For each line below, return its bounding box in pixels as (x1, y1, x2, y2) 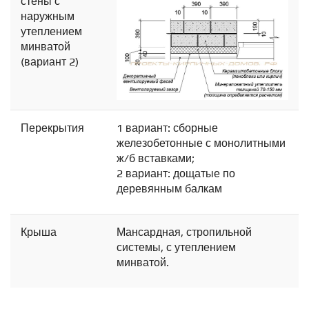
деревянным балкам (117, 182, 222, 196)
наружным (21, 10, 74, 23)
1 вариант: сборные (117, 121, 218, 135)
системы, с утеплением (117, 241, 236, 255)
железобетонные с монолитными (117, 137, 286, 150)
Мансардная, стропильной (117, 226, 252, 239)
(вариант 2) (21, 55, 79, 69)
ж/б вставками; (117, 152, 195, 166)
